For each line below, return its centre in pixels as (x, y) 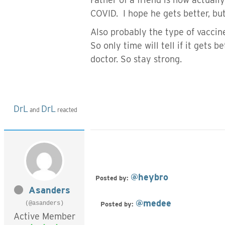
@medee (153, 203)
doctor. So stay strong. (136, 59)
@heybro (149, 177)
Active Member (44, 216)
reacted (67, 110)
